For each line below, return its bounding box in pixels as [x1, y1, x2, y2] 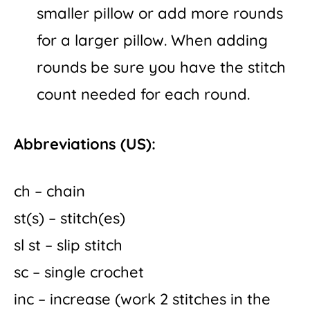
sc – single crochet [14, 262, 144, 282]
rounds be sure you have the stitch [37, 57, 286, 77]
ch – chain [14, 181, 85, 201]
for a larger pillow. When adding [37, 30, 268, 51]
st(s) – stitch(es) [14, 208, 125, 228]
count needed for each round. [37, 84, 250, 104]
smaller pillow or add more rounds [37, 3, 283, 24]
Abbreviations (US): [14, 134, 156, 154]
